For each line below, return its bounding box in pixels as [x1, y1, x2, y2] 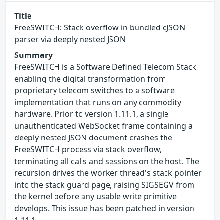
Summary [14, 50, 53, 61]
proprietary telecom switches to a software [14, 85, 175, 96]
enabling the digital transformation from [14, 73, 166, 84]
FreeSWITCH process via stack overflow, [14, 144, 162, 155]
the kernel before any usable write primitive [14, 191, 177, 202]
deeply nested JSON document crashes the [14, 132, 172, 143]
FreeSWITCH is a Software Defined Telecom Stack [14, 61, 196, 73]
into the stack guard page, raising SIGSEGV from [14, 179, 194, 191]
